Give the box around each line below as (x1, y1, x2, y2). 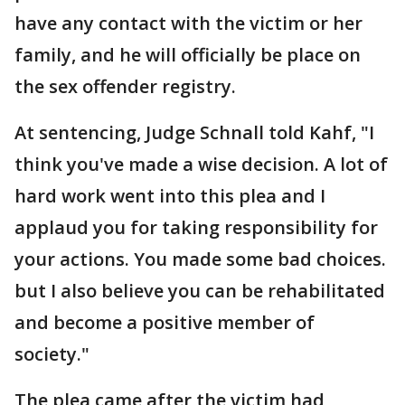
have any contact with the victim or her (14, 11, 363, 35)
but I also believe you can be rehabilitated (14, 278, 385, 303)
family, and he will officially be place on (14, 42, 361, 67)
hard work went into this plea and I (14, 184, 325, 208)
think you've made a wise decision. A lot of (14, 152, 388, 176)
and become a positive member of (14, 310, 315, 334)
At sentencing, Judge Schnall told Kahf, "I (14, 120, 374, 145)
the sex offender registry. (14, 74, 236, 99)
